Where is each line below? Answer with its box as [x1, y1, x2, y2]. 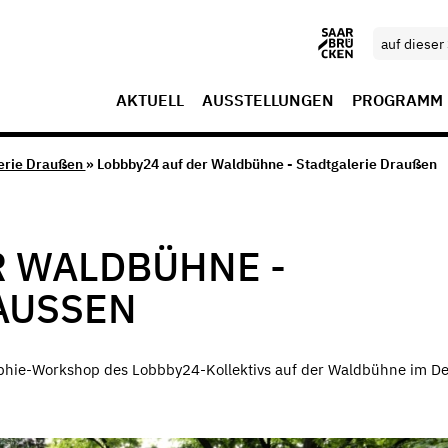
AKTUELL [116, 90, 184, 110]
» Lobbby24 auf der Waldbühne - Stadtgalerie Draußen [85, 155, 437, 174]
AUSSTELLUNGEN [202, 90, 334, 110]
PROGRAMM [352, 90, 443, 110]
